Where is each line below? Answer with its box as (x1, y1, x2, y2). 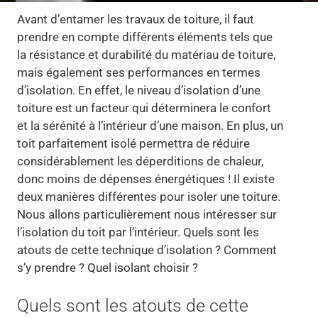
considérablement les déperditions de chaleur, (17, 154, 264, 169)
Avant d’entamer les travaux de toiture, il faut (17, 12, 255, 27)
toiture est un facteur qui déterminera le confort (17, 101, 272, 116)
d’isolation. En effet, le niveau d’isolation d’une (17, 83, 261, 98)
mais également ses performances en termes (17, 65, 261, 80)
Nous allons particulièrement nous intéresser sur (17, 207, 278, 222)
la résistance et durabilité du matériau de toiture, (17, 48, 276, 62)
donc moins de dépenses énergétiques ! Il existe (17, 172, 275, 187)
